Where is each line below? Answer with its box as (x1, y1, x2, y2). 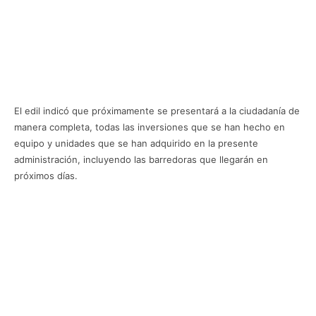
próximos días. (14, 170, 78, 181)
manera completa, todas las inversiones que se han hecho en (14, 121, 285, 133)
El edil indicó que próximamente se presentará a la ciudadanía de (14, 105, 300, 116)
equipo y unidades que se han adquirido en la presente (14, 138, 258, 149)
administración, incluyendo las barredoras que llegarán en (14, 154, 268, 165)
